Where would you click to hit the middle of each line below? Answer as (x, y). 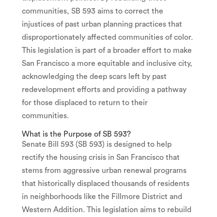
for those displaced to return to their (85, 102)
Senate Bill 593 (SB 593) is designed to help (96, 144)
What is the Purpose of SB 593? (76, 134)
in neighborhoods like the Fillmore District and (102, 196)
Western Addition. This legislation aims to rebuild (106, 209)
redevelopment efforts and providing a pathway (104, 89)
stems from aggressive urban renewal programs (104, 170)
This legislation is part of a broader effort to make (107, 50)
